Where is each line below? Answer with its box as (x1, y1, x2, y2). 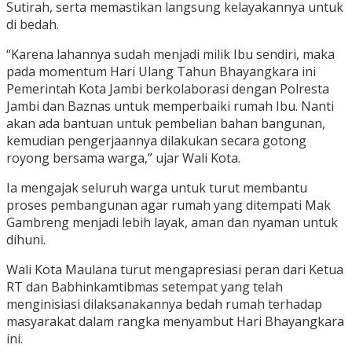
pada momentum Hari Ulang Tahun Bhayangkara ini (6, 63, 316, 81)
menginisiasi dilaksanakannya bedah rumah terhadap (6, 295, 322, 313)
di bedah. (6, 16, 59, 34)
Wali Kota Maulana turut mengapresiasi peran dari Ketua (6, 261, 343, 279)
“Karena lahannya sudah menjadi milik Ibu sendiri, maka (6, 46, 335, 64)
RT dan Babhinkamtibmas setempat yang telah (6, 278, 283, 296)
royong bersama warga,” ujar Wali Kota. (6, 149, 240, 167)
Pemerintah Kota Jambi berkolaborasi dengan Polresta (6, 80, 329, 98)
